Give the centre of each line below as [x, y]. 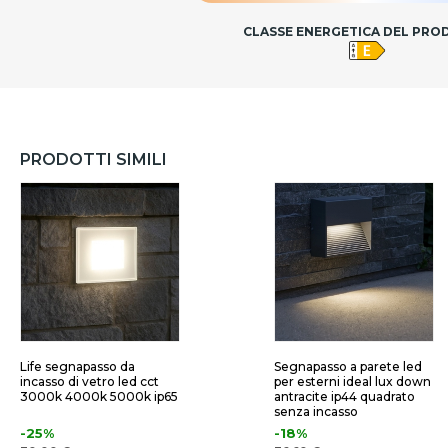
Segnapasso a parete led [348, 367]
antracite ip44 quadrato [344, 397]
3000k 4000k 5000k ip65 [99, 397]
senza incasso [316, 412]
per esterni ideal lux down [352, 382]
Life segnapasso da [77, 367]
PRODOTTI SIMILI [93, 160]
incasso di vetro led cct [89, 382]
